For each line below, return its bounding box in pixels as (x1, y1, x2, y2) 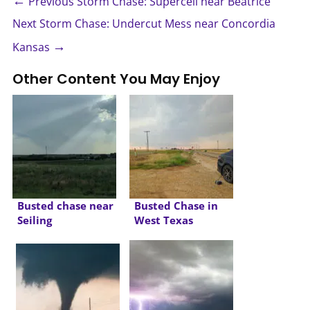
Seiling (17, 213, 52, 228)
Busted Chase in (134, 199, 218, 214)
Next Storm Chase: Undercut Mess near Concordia (12, 16, 275, 32)
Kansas (12, 39, 53, 55)
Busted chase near (17, 199, 113, 214)
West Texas (134, 213, 193, 228)
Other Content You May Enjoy (12, 69, 220, 89)
